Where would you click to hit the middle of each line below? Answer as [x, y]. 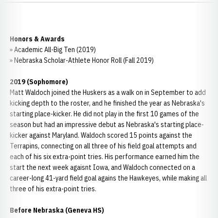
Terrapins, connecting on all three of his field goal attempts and [103, 146]
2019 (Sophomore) [39, 82]
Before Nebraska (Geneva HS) [57, 210]
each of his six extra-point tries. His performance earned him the [105, 157]
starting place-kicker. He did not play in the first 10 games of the [104, 114]
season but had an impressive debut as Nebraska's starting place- [107, 125]
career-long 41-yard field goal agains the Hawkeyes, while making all [108, 178]
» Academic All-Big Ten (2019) [53, 50]
